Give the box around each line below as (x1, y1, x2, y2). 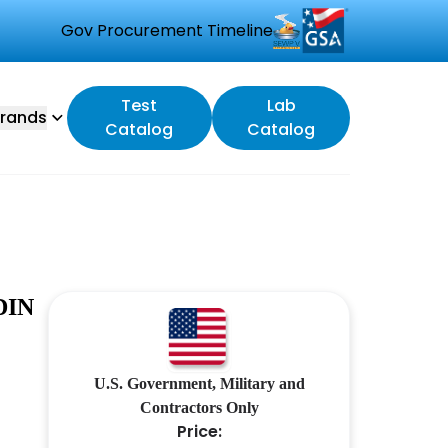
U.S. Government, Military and (93, 375, 305, 392)
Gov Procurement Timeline (61, 19, 273, 42)
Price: (176, 420, 222, 443)
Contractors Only (139, 399, 259, 416)
